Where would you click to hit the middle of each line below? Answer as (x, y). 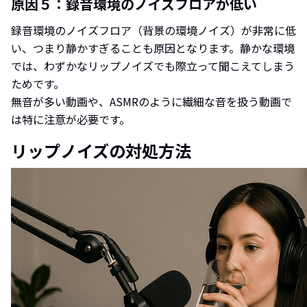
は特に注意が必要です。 (71, 119)
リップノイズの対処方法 (101, 150)
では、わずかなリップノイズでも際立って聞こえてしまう (153, 65)
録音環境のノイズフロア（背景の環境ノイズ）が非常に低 (153, 30)
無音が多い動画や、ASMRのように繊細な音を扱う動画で (151, 101)
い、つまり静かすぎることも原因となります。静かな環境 (153, 48)
